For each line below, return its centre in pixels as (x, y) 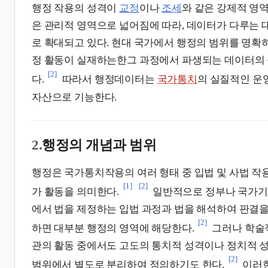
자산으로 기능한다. (74, 97)
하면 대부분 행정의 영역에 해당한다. (113, 228)
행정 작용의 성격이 (76, 8)
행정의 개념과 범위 (99, 144)
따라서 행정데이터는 (108, 80)
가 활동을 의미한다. (76, 191)
